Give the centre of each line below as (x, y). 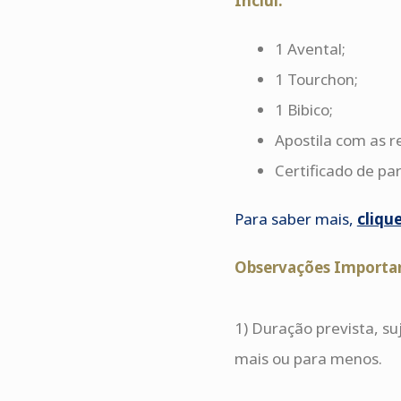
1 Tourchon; (316, 79)
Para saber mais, (294, 219)
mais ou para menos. (308, 358)
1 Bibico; (303, 110)
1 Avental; (310, 49)
